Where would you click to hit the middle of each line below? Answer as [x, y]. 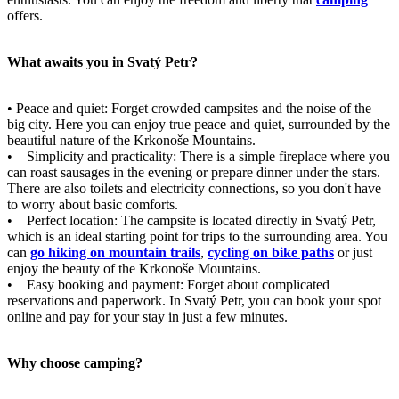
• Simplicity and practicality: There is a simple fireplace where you [199, 156]
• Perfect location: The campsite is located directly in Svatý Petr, [191, 220]
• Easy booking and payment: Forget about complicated [168, 284]
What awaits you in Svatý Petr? [102, 61]
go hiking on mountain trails [115, 252]
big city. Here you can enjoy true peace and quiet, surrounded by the [199, 124]
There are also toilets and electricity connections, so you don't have [194, 188]
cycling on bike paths [271, 252]
